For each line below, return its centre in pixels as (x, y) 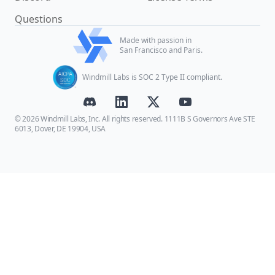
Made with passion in (155, 40)
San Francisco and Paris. (161, 50)
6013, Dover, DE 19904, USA (60, 129)
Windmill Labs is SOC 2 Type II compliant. (153, 77)
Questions (39, 19)
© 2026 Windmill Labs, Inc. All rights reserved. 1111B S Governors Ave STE (135, 119)
